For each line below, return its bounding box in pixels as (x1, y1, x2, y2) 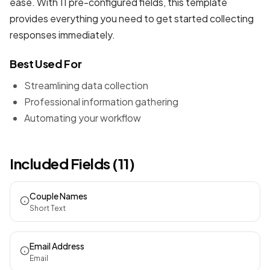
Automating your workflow (24, 111, 141, 124)
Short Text (30, 204, 66, 213)
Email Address (30, 240, 84, 251)
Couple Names (30, 190, 87, 201)
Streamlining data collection (24, 79, 148, 92)
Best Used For (10, 57, 82, 71)
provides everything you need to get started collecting (10, 12, 254, 25)
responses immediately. (10, 28, 115, 41)
